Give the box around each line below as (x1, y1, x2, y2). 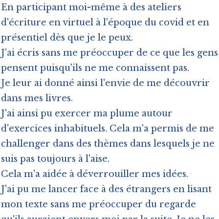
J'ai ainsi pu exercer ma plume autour (1, 108, 173, 119)
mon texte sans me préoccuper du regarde (1, 199, 196, 210)
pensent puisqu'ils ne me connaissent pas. (1, 63, 189, 74)
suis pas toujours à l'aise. (1, 153, 109, 165)
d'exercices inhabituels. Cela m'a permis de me (1, 123, 214, 134)
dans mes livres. (1, 93, 73, 104)
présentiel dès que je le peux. (1, 32, 133, 44)
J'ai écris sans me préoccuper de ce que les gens (1, 47, 218, 59)
